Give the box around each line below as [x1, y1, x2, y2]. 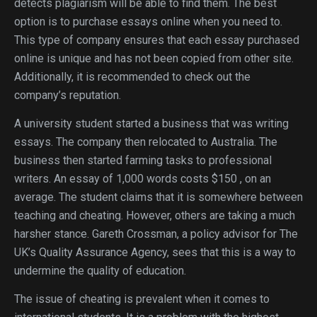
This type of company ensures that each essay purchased [14, 33, 299, 47]
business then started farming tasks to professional [14, 154, 272, 167]
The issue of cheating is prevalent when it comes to [14, 292, 270, 306]
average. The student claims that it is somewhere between [14, 190, 303, 204]
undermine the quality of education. [14, 264, 186, 277]
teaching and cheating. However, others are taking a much [14, 209, 295, 222]
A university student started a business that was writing [14, 117, 289, 130]
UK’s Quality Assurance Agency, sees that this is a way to [14, 246, 296, 259]
